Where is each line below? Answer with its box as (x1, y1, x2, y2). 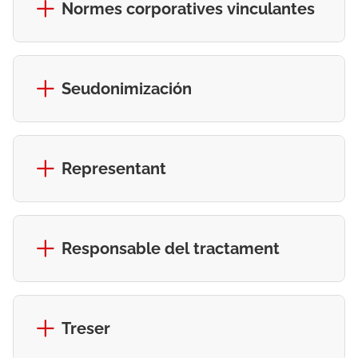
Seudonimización (62, 79, 192, 98)
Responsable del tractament (62, 239, 280, 258)
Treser (62, 319, 110, 338)
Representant (62, 159, 166, 178)
